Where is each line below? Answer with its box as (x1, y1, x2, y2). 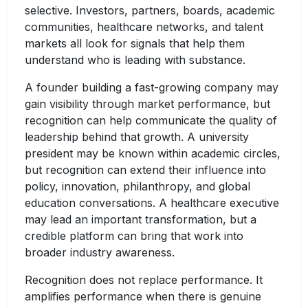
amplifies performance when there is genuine (25, 289, 261, 304)
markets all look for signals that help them (25, 36, 245, 51)
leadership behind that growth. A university (25, 130, 249, 144)
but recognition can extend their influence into (25, 163, 266, 177)
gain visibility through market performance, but (25, 97, 270, 111)
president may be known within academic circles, (25, 146, 280, 161)
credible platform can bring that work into (25, 229, 243, 243)
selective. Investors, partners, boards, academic (25, 3, 275, 18)
